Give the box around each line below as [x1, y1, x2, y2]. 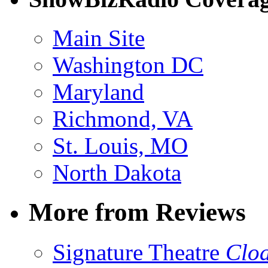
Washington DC [53, 51, 203, 78]
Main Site [53, 25, 145, 51]
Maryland [53, 78, 144, 105]
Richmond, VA [53, 105, 193, 132]
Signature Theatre [53, 239, 226, 266]
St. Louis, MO [53, 132, 188, 159]
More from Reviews [29, 198, 246, 227]
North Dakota [53, 159, 181, 185]
